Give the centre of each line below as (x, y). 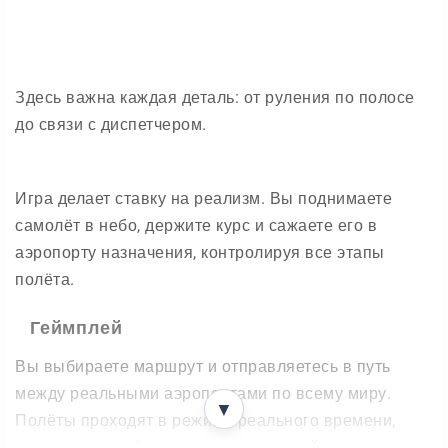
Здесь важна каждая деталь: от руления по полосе (215, 97)
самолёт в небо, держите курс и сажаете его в (196, 225)
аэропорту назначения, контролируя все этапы (200, 252)
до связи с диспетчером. (111, 124)
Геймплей (76, 327)
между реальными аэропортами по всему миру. (203, 393)
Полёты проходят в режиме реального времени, (205, 420)
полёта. (45, 279)
